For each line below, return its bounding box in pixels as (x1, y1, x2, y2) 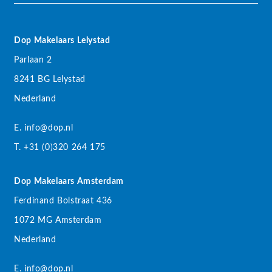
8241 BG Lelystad (14, 75, 86, 84)
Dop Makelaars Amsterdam (14, 177, 124, 186)
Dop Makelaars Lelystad (14, 36, 110, 46)
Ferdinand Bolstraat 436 (14, 197, 113, 206)
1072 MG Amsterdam (14, 216, 102, 225)
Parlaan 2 (14, 56, 52, 65)
